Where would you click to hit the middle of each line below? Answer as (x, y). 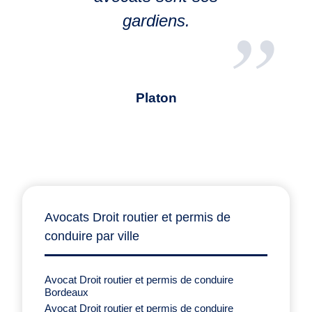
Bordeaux (67, 292)
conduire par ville (92, 236)
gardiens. (156, 20)
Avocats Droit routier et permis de (138, 217)
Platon (156, 97)
